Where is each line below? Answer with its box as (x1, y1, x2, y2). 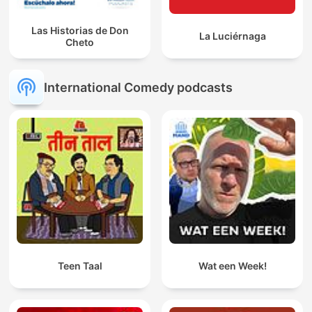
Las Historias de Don (31, 24, 129, 36)
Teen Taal (57, 260, 102, 272)
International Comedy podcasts (44, 79, 233, 95)
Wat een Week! (198, 260, 267, 272)
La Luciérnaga (198, 30, 266, 42)
